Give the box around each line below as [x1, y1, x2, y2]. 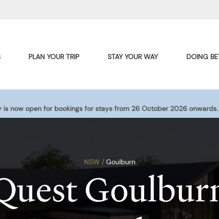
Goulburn [104, 157, 135, 166]
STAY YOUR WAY [108, 52, 158, 61]
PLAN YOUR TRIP [28, 52, 80, 61]
